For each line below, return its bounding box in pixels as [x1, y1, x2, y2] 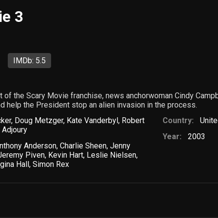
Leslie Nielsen [87, 150, 137, 160]
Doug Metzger [14, 116, 63, 126]
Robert [121, 116, 145, 126]
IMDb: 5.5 [13, 55, 46, 65]
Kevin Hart [48, 150, 84, 160]
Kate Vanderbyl [66, 116, 118, 126]
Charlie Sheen [59, 141, 107, 150]
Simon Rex [33, 159, 70, 169]
